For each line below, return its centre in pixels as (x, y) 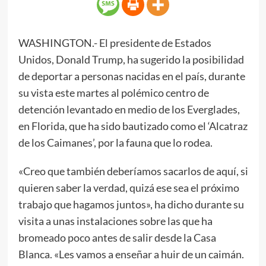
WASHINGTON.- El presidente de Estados (115, 42)
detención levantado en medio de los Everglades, (129, 109)
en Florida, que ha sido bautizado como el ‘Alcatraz (133, 126)
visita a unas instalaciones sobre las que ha (115, 221)
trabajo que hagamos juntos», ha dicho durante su (131, 204)
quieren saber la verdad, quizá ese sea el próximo (129, 187)
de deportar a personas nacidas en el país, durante (132, 76)
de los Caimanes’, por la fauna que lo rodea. (115, 142)
